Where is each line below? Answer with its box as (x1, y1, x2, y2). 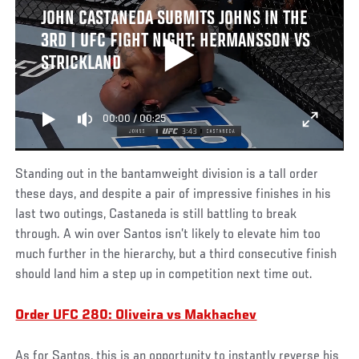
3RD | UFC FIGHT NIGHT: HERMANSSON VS (40, 30, 310, 52)
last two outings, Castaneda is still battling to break (15, 207, 297, 222)
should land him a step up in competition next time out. (15, 267, 313, 282)
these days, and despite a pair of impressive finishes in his (15, 187, 332, 202)
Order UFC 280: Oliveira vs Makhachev (15, 308, 257, 323)
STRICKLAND (40, 53, 121, 75)
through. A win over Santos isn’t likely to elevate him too (15, 227, 321, 242)
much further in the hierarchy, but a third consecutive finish (15, 247, 337, 262)
